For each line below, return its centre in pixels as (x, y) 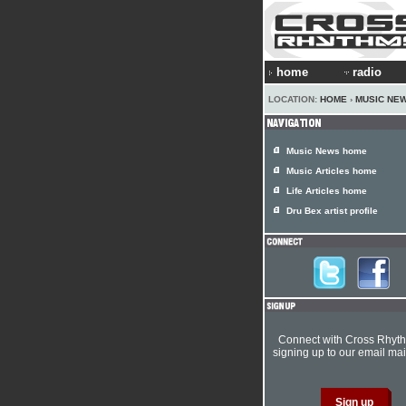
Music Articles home (332, 171)
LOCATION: (294, 99)
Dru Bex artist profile (332, 211)
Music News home (327, 151)
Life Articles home (327, 191)
